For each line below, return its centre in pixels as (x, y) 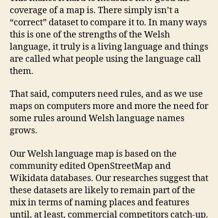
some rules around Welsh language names (97, 119)
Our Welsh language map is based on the (93, 154)
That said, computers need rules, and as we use (106, 94)
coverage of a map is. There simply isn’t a (94, 10)
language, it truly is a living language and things (109, 47)
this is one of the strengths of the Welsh (90, 35)
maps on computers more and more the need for (109, 107)
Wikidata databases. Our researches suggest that (109, 178)
